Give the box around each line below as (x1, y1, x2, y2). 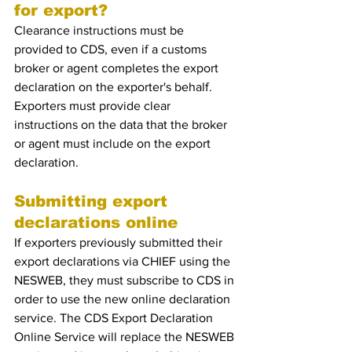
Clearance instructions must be (14, 24, 187, 37)
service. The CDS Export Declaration (14, 311, 216, 324)
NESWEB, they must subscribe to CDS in (14, 273, 237, 287)
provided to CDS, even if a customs (14, 42, 210, 56)
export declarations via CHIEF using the (14, 255, 233, 268)
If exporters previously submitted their (14, 236, 225, 249)
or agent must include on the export (14, 137, 214, 150)
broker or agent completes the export (14, 61, 222, 75)
